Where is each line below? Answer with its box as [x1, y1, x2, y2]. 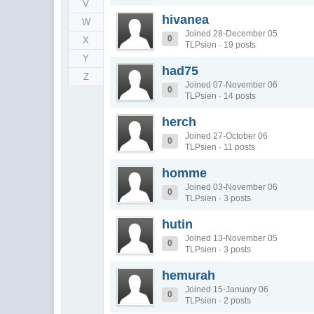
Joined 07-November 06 [185, 80, 278, 90]
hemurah [162, 268, 216, 282]
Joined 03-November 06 [185, 182, 278, 192]
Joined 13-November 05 [185, 233, 278, 243]
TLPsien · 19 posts [185, 40, 257, 50]
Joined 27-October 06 [185, 131, 268, 141]
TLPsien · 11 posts [185, 142, 256, 152]
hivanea [162, 13, 210, 27]
